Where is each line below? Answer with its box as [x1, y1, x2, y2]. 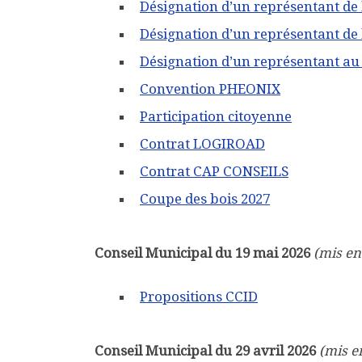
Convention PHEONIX [140, 80, 280, 97]
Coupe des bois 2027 [140, 190, 270, 207]
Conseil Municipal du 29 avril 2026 [95, 342, 316, 359]
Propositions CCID [140, 288, 258, 305]
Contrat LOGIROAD [140, 135, 265, 152]
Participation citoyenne [140, 107, 292, 124]
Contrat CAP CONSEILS [140, 162, 288, 179]
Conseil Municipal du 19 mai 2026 [95, 244, 310, 261]
